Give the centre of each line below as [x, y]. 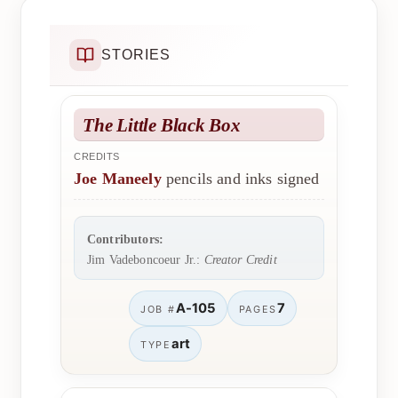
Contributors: [126, 239]
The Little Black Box [162, 125]
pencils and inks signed [240, 179]
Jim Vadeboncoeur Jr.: [146, 259]
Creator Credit [240, 259]
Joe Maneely [118, 179]
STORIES [136, 55]
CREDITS [97, 156]
